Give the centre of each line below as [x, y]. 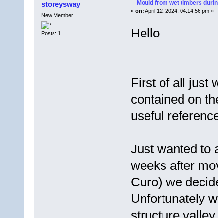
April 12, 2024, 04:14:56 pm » [179, 10]
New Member [57, 15]
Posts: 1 [51, 33]
